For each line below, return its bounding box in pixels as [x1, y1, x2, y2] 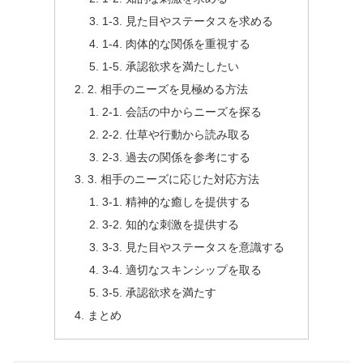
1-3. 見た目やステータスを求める [101, 15, 273, 28]
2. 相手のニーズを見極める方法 [88, 82, 249, 96]
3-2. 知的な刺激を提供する [101, 218, 239, 232]
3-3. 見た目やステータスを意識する [101, 241, 284, 254]
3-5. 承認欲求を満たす [101, 285, 216, 299]
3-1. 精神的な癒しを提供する [101, 195, 250, 209]
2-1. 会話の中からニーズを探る [101, 105, 262, 118]
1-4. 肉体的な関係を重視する [101, 37, 250, 51]
